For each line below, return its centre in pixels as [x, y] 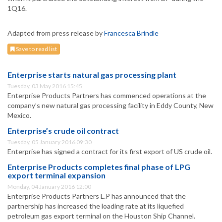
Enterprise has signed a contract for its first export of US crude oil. [110, 152]
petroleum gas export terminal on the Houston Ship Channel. [101, 216]
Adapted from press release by [56, 33]
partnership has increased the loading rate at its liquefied [96, 206]
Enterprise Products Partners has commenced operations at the [107, 96]
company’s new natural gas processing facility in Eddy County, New [111, 106]
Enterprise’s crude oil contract [63, 131]
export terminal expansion [56, 175]
